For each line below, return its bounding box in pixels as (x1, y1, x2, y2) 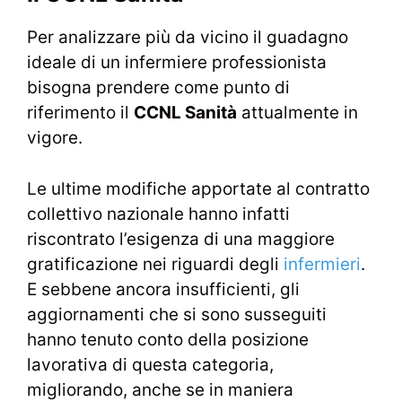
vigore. (27, 127, 83, 149)
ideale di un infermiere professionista (27, 52, 327, 74)
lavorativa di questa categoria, (27, 354, 274, 375)
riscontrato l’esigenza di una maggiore (27, 228, 335, 249)
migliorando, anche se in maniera (27, 379, 293, 400)
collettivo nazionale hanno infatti (27, 203, 290, 224)
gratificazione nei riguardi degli (27, 253, 284, 275)
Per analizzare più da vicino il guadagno (27, 27, 348, 48)
